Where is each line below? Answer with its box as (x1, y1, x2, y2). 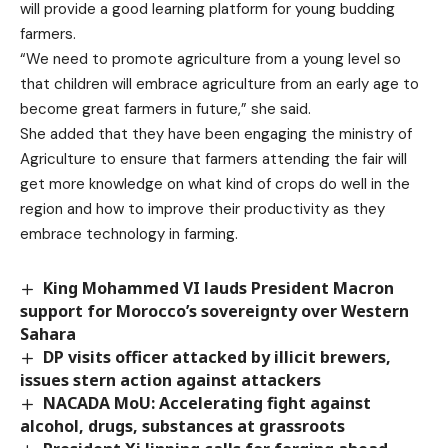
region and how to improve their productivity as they (20, 198, 385, 219)
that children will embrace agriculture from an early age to (20, 73, 419, 94)
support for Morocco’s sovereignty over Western (20, 299, 409, 322)
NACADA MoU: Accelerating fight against (43, 391, 372, 414)
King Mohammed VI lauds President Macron (43, 276, 395, 299)
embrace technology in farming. (20, 223, 238, 244)
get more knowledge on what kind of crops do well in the (20, 173, 410, 194)
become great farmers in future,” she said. (20, 98, 311, 119)
